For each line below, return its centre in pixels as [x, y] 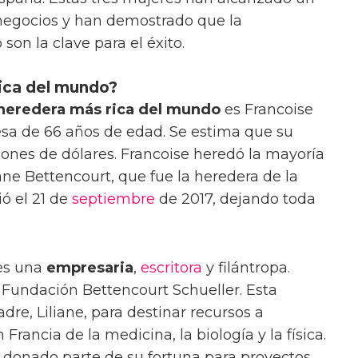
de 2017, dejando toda [235, 199]
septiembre [113, 199]
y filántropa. [246, 267]
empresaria [90, 267]
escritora [171, 267]
